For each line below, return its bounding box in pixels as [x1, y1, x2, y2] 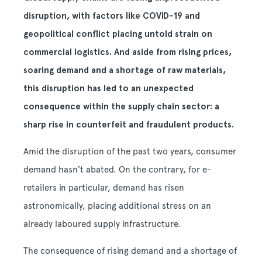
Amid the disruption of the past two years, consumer [23, 146, 236, 157]
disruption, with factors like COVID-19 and [23, 11, 200, 21]
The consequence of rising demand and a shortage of [23, 246, 237, 256]
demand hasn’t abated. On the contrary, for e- [23, 164, 211, 175]
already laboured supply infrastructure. [23, 219, 181, 229]
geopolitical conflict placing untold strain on [23, 29, 212, 39]
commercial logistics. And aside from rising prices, [23, 47, 232, 57]
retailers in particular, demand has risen [23, 182, 184, 193]
